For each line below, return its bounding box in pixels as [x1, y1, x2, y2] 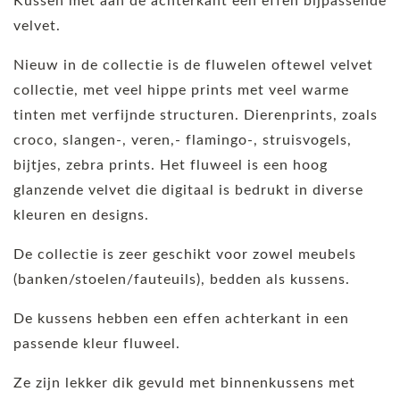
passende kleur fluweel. [13, 336, 180, 351]
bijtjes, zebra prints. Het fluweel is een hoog [13, 157, 328, 172]
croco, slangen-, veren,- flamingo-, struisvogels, [13, 132, 352, 147]
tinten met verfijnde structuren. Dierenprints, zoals [13, 107, 378, 122]
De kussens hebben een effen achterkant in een [13, 311, 349, 326]
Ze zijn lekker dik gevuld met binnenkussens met [13, 375, 355, 390]
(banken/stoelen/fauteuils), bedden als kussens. [13, 271, 350, 287]
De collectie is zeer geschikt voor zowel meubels [13, 246, 356, 262]
